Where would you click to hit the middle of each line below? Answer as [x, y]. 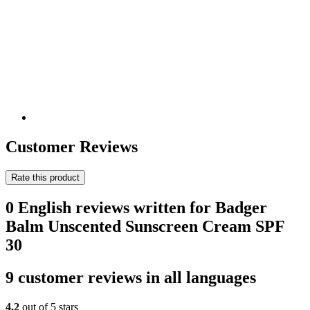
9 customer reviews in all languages [131, 277]
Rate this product [45, 177]
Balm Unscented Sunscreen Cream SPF [145, 226]
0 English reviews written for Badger [136, 207]
